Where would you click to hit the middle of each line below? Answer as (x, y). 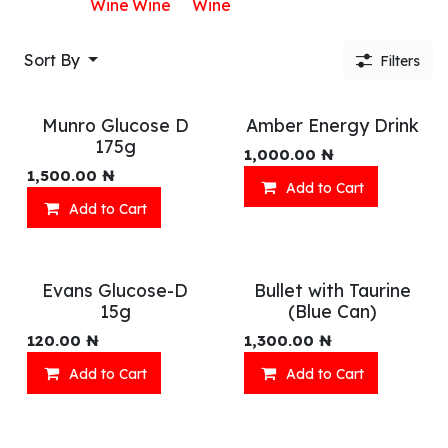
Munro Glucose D (115, 124)
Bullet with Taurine (332, 290)
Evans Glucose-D (115, 290)
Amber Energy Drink (332, 124)
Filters (400, 60)
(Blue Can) (332, 311)
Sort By (52, 59)
